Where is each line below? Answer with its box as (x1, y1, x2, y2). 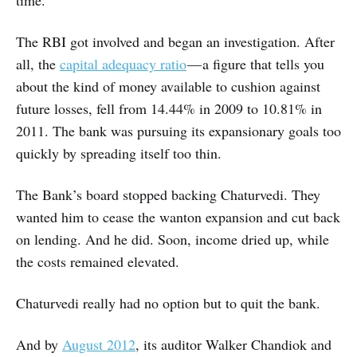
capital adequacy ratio (60, 54, 186, 74)
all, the (16, 54, 60, 74)
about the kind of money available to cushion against (16, 76, 320, 96)
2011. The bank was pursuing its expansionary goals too (16, 121, 341, 141)
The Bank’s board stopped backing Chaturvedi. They (16, 185, 320, 205)
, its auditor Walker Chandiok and (135, 335, 331, 355)
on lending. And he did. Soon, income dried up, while (16, 229, 329, 249)
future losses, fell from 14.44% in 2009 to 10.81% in (16, 99, 322, 119)
